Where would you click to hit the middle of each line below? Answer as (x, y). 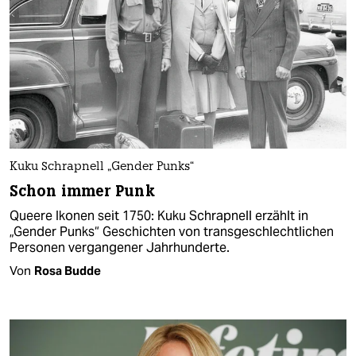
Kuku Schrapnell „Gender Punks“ (102, 168)
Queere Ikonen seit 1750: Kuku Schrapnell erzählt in (159, 216)
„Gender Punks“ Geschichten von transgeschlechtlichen (172, 232)
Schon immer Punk (82, 192)
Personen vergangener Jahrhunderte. (120, 248)
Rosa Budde (68, 271)
